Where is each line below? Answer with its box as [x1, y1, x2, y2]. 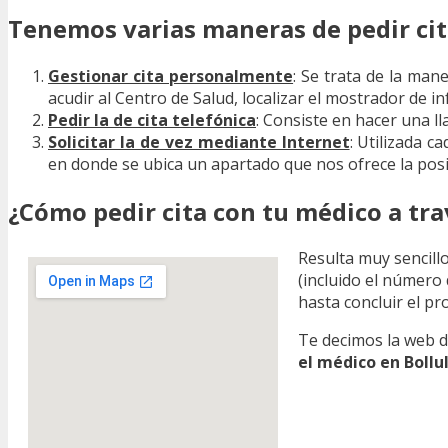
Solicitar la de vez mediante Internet [48, 130, 350, 153]
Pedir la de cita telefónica [48, 108, 256, 131]
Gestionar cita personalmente [48, 64, 294, 87]
